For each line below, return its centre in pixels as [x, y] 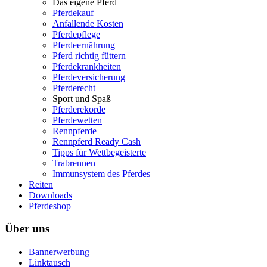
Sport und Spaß [82, 98]
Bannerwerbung [59, 252]
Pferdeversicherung [89, 77]
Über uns [27, 229]
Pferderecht [74, 88]
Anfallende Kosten [88, 23]
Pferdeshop [50, 206]
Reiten [41, 184]
